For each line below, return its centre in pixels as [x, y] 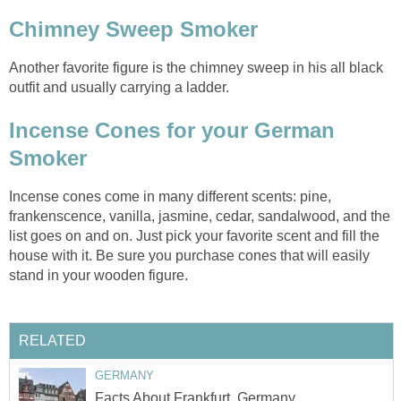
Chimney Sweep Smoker [133, 30]
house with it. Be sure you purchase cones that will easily [189, 255]
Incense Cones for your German [172, 130]
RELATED [52, 341]
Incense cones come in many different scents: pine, [170, 196]
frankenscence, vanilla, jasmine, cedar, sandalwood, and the [200, 216]
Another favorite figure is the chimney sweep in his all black [196, 68]
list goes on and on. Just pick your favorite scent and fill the [194, 235]
